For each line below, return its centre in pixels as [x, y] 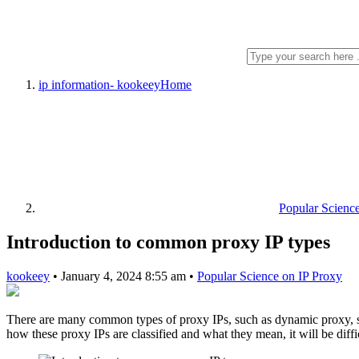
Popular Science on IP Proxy [270, 276]
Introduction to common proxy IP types [168, 242]
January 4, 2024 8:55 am [125, 276]
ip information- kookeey [99, 85]
